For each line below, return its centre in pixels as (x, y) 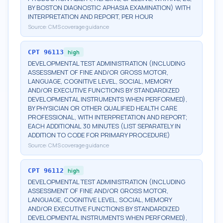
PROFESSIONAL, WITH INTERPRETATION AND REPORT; (108, 117)
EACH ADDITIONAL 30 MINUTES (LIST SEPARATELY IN (104, 126)
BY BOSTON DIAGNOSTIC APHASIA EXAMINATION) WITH (109, 7)
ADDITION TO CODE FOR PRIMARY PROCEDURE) (99, 135)
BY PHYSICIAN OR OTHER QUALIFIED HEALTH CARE (103, 108)
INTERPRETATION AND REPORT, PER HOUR (91, 16)
